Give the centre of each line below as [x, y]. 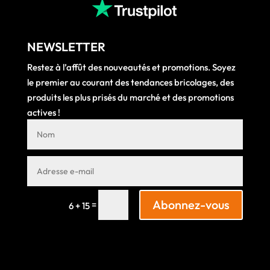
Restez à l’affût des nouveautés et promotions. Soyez [131, 67]
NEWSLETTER [66, 47]
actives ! [43, 113]
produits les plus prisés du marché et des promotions [130, 98]
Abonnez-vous [191, 204]
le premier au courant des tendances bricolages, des [130, 83]
